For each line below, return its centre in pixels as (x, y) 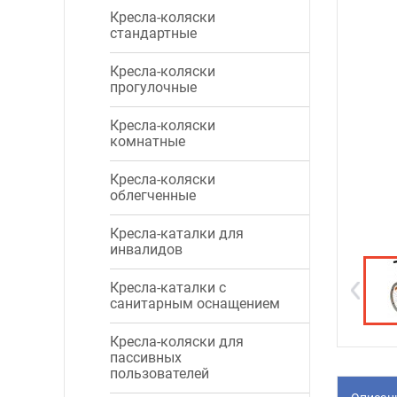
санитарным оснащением (195, 304)
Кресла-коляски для (177, 342)
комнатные (148, 141)
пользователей (160, 374)
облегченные (153, 195)
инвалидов (146, 249)
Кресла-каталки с (168, 288)
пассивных (146, 358)
